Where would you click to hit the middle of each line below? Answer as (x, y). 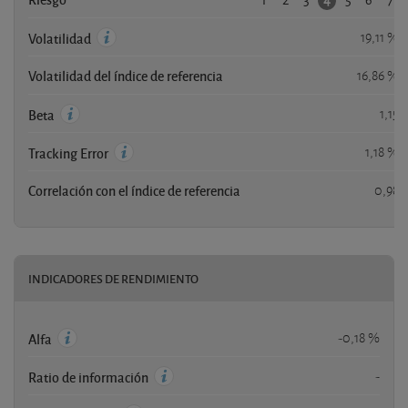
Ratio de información (90, 377)
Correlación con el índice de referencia (134, 191)
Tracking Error (70, 153)
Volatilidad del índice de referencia (126, 76)
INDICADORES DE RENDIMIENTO (113, 279)
